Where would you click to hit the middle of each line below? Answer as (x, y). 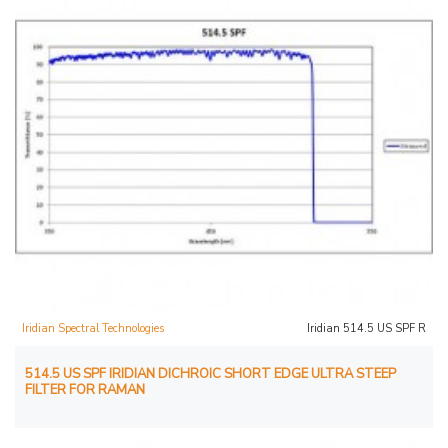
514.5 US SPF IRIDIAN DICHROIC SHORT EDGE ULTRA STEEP (210, 373)
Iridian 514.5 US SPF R (366, 328)
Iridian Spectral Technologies (93, 328)
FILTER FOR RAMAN (85, 389)
